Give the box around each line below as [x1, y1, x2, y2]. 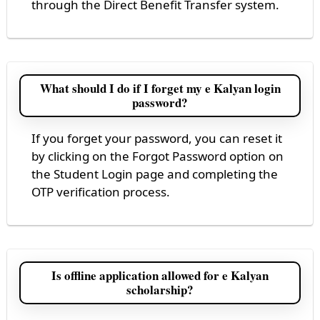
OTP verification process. [31, 183, 170, 200]
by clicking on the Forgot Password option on [31, 147, 284, 164]
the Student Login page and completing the [31, 165, 278, 182]
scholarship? [126, 280, 194, 299]
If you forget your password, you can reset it [31, 129, 282, 146]
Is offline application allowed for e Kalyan [51, 266, 269, 284]
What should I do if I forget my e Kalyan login [39, 79, 281, 97]
